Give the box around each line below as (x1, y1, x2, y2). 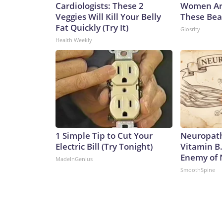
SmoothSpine (180, 166, 215, 174)
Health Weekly (55, 36, 92, 44)
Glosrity (180, 25, 200, 33)
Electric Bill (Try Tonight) (55, 141, 153, 153)
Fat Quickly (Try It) (55, 22, 128, 34)
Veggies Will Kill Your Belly (55, 11, 161, 23)
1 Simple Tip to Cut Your (55, 130, 153, 142)
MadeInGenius (55, 155, 93, 163)
